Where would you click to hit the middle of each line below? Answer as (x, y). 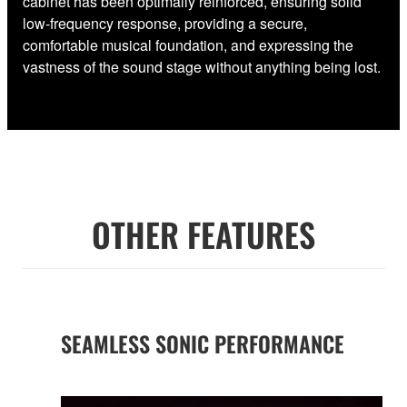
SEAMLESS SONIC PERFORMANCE (203, 343)
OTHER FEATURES (203, 233)
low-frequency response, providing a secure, (165, 23)
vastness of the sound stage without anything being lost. (202, 66)
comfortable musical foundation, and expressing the (188, 45)
